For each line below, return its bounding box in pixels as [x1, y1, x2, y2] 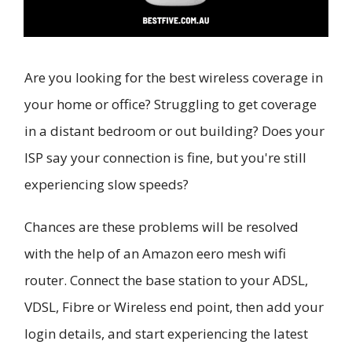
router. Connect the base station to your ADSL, [24, 271, 308, 290]
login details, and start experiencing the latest [24, 324, 308, 343]
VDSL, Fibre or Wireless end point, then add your [24, 298, 324, 317]
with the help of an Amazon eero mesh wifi [24, 244, 286, 263]
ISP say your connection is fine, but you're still [24, 148, 306, 167]
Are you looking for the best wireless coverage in [24, 68, 323, 86]
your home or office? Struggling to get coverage [24, 94, 317, 113]
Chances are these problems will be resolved [24, 218, 299, 236]
